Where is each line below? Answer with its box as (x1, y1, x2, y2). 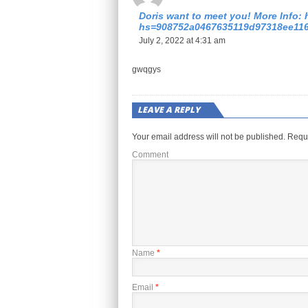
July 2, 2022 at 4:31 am (139, 36, 225, 45)
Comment (132, 150, 168, 159)
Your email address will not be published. (132, 132, 285, 142)
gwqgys (132, 65, 161, 74)
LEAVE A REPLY (137, 104, 200, 115)
